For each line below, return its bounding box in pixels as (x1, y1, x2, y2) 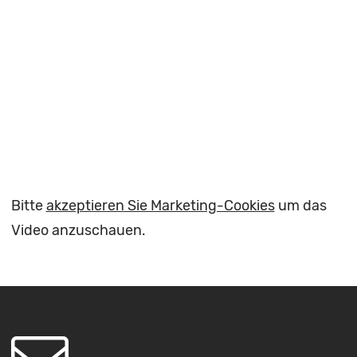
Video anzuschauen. (10, 221, 146, 239)
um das (274, 196, 327, 214)
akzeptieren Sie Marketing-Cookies (45, 196, 275, 214)
